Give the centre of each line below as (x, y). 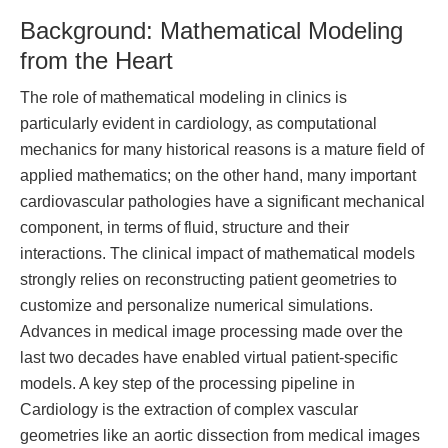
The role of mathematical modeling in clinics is (183, 96)
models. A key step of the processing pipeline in (187, 382)
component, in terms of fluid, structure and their (184, 226)
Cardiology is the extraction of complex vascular (189, 408)
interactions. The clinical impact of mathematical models (217, 252)
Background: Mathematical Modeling (211, 30)
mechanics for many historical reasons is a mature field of (222, 148)
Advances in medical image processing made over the (211, 330)
